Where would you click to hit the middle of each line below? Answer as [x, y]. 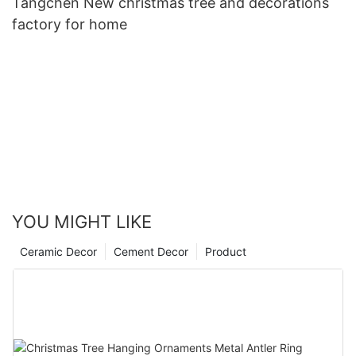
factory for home [70, 25]
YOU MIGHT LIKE [82, 222]
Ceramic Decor [58, 252]
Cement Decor [151, 252]
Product [226, 252]
